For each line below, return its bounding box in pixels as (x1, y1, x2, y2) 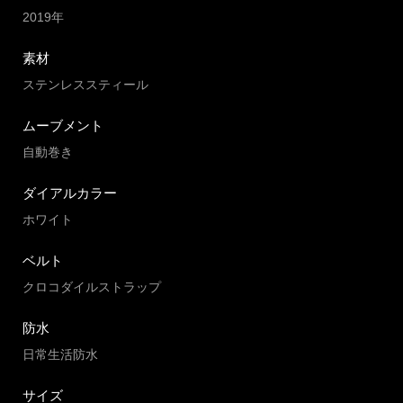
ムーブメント (22, 118, 103, 134)
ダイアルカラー (22, 185, 117, 201)
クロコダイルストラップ (22, 280, 161, 295)
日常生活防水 (22, 347, 98, 363)
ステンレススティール (22, 77, 148, 93)
